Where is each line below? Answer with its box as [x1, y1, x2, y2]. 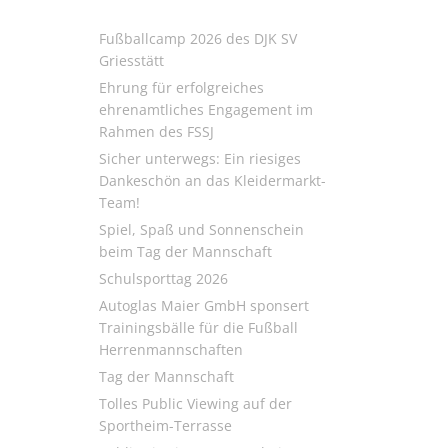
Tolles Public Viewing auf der [98, 394, 292, 413]
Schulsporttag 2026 [98, 269, 228, 288]
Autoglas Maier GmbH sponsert [98, 296, 309, 315]
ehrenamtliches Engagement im [98, 100, 313, 119]
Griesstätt [98, 51, 164, 70]
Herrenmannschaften [98, 340, 247, 359]
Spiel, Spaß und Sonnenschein [98, 220, 304, 239]
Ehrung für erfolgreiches [98, 78, 264, 97]
